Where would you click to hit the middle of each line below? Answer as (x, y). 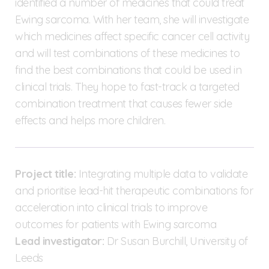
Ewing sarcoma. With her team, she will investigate (132, 19)
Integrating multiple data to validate (162, 174)
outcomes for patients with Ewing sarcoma (116, 224)
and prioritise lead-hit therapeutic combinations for (134, 190)
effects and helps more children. (90, 120)
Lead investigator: (59, 241)
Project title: (45, 174)
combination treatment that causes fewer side (123, 103)
